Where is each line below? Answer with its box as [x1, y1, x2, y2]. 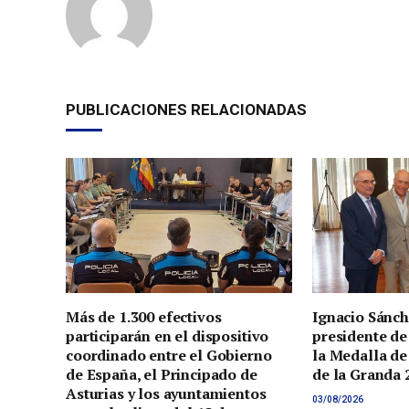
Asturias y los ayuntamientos [66, 383, 267, 404]
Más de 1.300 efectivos [66, 306, 222, 327]
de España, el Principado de [66, 363, 257, 384]
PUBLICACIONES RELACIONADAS [66, 100, 307, 120]
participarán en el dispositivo [66, 325, 269, 346]
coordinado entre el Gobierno [66, 344, 272, 365]
